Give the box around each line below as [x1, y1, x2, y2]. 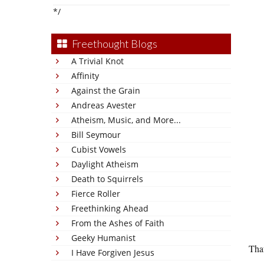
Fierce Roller [71, 188, 120, 199]
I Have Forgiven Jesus [71, 247, 154, 258]
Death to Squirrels [71, 173, 143, 184]
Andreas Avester [71, 100, 136, 111]
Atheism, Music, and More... [71, 114, 181, 126]
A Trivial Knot [71, 55, 124, 67]
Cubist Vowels [71, 144, 126, 155]
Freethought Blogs [72, 37, 157, 50]
